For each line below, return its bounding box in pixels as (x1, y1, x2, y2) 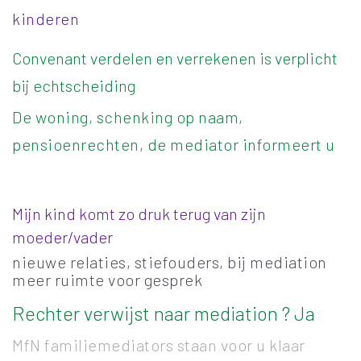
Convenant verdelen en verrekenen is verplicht (12, 48, 338, 68)
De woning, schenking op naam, (12, 107, 243, 127)
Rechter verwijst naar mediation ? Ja (12, 301, 315, 326)
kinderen (12, 8, 79, 28)
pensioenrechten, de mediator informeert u (12, 135, 335, 155)
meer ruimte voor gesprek (12, 269, 202, 289)
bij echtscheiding (12, 76, 135, 96)
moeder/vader (12, 226, 113, 247)
